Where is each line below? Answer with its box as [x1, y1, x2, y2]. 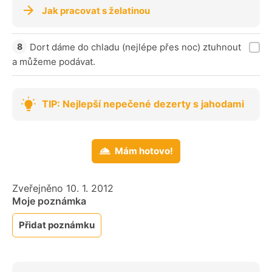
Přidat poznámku [19, 219, 95, 231]
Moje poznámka [12, 194, 86, 207]
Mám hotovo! [115, 144, 173, 157]
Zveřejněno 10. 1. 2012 [12, 182, 114, 194]
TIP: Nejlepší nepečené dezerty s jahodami [42, 98, 244, 110]
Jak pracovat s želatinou [42, 4, 150, 16]
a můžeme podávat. [12, 55, 95, 67]
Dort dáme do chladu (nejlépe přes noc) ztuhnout [30, 41, 241, 53]
